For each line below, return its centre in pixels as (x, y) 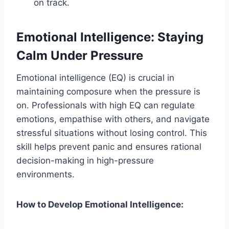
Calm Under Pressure (80, 55)
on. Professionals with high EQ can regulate (106, 105)
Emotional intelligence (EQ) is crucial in (95, 77)
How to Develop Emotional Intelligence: (100, 204)
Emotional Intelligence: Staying (110, 37)
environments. (45, 174)
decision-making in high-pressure (85, 160)
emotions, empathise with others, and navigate (113, 119)
